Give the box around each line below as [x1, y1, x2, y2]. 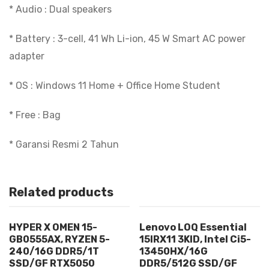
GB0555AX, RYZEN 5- [9, 233, 110, 245]
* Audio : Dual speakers [9, 3, 112, 15]
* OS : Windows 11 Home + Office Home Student [9, 79, 220, 91]
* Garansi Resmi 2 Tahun [9, 138, 119, 150]
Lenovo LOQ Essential [139, 221, 247, 233]
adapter [9, 50, 44, 62]
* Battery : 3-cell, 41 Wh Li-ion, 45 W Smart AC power [9, 32, 246, 44]
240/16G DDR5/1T [9, 245, 99, 257]
